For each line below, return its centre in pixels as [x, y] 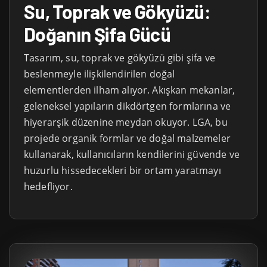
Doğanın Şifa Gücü [97, 34]
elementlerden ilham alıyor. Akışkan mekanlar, [130, 90]
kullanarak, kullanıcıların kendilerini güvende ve [132, 154]
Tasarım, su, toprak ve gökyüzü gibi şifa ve [119, 58]
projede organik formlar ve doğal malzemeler [127, 138]
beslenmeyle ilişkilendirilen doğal [100, 74]
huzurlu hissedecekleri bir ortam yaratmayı [122, 170]
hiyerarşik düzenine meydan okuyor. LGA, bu [126, 122]
